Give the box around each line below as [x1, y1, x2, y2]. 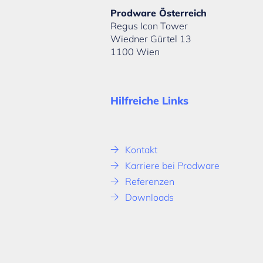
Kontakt [125, 143, 158, 156]
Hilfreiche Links [110, 93, 189, 107]
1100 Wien [110, 45, 160, 58]
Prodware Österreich [110, 6, 207, 19]
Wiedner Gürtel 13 [110, 32, 192, 45]
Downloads [125, 191, 174, 203]
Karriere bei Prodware [125, 159, 220, 171]
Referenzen [125, 175, 175, 187]
